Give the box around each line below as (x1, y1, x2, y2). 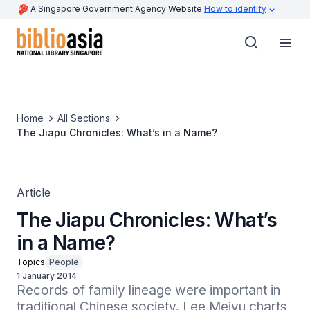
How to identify (204, 3, 266, 14)
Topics (17, 257, 45, 267)
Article (17, 185, 51, 199)
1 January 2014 (17, 271, 77, 281)
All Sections (57, 112, 110, 124)
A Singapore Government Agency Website (30, 3, 204, 14)
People (49, 257, 79, 267)
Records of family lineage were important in (17, 282, 280, 298)
